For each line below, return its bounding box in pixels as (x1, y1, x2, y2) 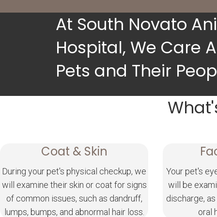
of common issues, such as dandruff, (6, 193, 142, 204)
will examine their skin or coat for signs (1, 180, 147, 190)
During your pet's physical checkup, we (2, 166, 146, 177)
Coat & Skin (41, 143, 108, 160)
